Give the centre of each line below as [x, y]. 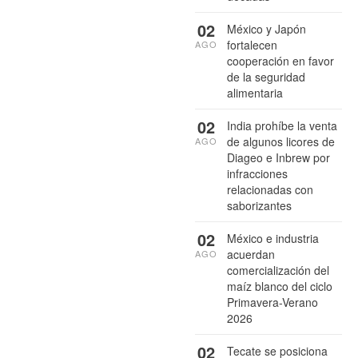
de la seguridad [266, 76]
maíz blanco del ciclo [280, 286]
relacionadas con [270, 189]
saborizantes [259, 205]
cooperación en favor [280, 60]
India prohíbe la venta [282, 125]
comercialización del [278, 270]
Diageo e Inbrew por [278, 157]
